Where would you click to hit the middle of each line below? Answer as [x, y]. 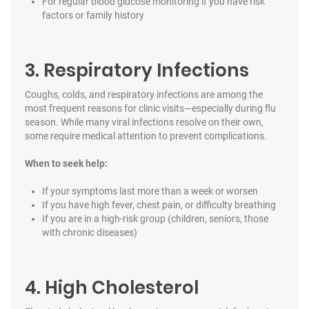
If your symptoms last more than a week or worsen [150, 191]
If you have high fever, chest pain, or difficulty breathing [159, 205]
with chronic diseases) [89, 232]
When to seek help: [66, 163]
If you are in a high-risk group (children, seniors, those [155, 218]
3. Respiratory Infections [137, 70]
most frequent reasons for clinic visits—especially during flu [150, 108]
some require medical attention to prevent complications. [146, 136]
